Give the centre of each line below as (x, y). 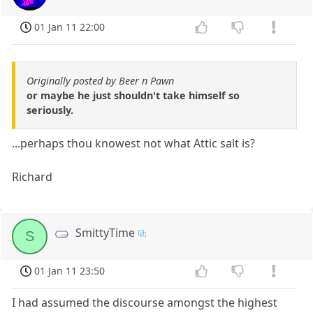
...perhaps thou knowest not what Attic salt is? (134, 144)
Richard (32, 177)
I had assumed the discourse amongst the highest (145, 302)
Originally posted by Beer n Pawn (100, 81)
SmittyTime (105, 233)
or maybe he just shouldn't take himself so (133, 96)
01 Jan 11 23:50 (70, 271)
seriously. (50, 110)
